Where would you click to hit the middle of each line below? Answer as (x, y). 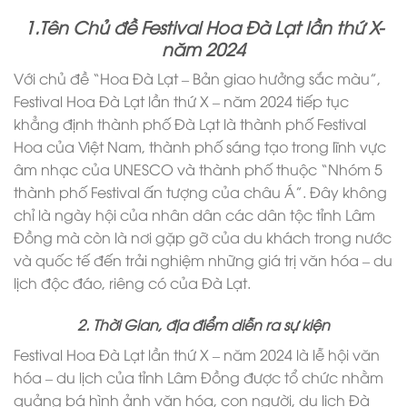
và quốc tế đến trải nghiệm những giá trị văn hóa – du (203, 260)
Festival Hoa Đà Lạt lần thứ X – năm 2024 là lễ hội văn (197, 355)
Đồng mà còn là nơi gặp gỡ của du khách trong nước (203, 238)
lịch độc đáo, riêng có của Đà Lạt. (132, 283)
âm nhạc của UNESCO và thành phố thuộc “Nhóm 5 (198, 169)
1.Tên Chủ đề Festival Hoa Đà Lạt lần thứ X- (203, 26)
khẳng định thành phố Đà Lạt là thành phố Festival (190, 124)
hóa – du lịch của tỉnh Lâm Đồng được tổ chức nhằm (199, 377)
